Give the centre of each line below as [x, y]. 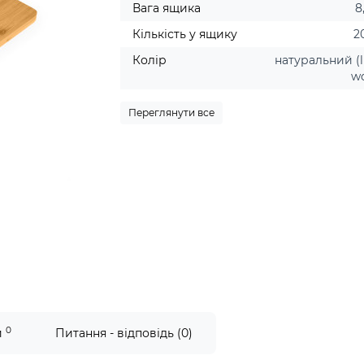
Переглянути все [172, 113]
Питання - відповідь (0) [124, 333]
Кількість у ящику [185, 34]
